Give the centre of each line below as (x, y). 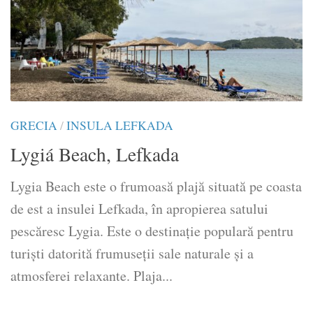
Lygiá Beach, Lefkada (95, 154)
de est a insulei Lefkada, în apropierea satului (139, 208)
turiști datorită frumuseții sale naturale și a (132, 253)
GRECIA (34, 125)
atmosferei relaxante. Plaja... (92, 275)
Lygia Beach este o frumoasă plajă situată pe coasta (156, 186)
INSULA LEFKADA (120, 125)
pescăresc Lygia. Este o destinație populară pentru (152, 231)
